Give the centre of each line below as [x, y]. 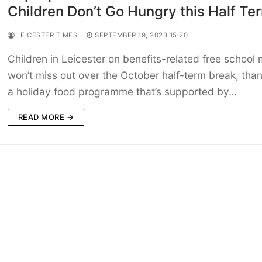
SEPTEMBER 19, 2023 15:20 [142, 35]
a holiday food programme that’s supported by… [122, 92]
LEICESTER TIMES [46, 35]
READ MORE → [46, 117]
